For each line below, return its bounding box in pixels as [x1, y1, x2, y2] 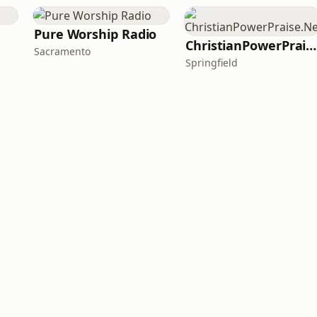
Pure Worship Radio [34, 25, 157, 42]
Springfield [185, 56, 238, 69]
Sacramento [34, 45, 91, 58]
